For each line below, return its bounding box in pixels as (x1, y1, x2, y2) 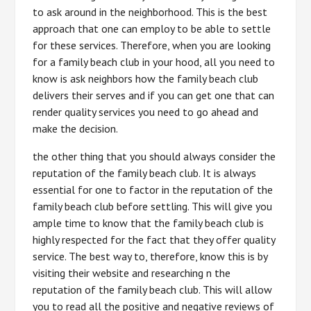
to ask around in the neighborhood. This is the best (33, 5, 268, 19)
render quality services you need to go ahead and (33, 105, 259, 119)
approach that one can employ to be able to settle (33, 22, 271, 35)
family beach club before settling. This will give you (33, 199, 273, 213)
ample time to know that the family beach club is (33, 216, 264, 230)
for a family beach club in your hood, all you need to (33, 55, 276, 69)
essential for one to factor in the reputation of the (33, 183, 274, 196)
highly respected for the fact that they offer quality (33, 233, 276, 246)
